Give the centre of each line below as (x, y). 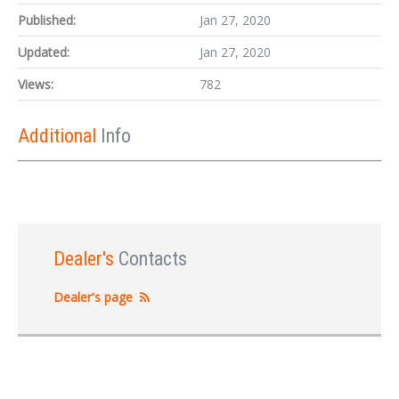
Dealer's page (93, 297)
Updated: (44, 52)
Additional (59, 136)
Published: (47, 20)
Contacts (153, 259)
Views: (36, 84)
